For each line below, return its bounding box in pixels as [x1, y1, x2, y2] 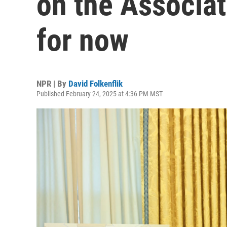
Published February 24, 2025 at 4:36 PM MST [36, 90, 163, 98]
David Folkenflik [68, 79, 123, 89]
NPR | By [36, 79, 68, 89]
